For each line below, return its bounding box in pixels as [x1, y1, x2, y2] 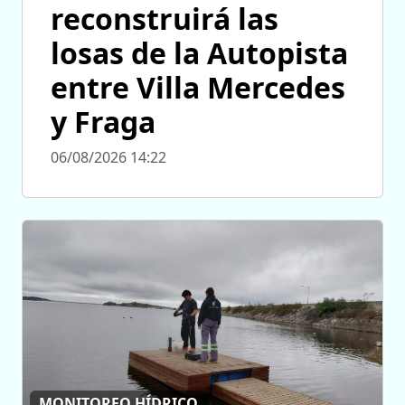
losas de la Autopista [51, 33, 348, 73]
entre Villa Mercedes [51, 68, 345, 108]
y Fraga [51, 102, 155, 142]
